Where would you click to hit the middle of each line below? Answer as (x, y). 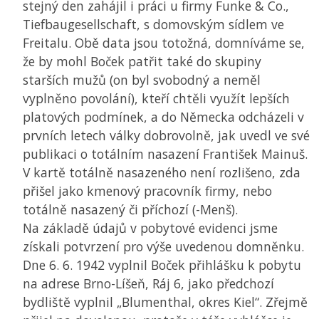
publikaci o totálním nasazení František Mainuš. (165, 154)
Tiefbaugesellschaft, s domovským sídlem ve (153, 25)
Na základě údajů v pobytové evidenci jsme (150, 228)
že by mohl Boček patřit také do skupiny (142, 62)
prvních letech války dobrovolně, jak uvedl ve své (166, 136)
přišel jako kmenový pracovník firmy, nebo (147, 191)
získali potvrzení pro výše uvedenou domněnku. (163, 247)
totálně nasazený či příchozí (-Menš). (130, 210)
